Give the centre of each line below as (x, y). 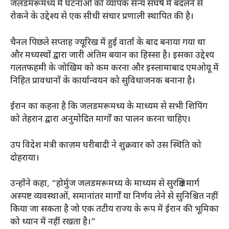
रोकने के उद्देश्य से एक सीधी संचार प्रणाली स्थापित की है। (102, 17)
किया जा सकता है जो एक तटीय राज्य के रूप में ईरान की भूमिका (114, 210)
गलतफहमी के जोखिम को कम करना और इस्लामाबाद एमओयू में (114, 68)
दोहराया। (25, 158)
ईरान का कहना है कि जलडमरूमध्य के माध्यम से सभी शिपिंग (109, 107)
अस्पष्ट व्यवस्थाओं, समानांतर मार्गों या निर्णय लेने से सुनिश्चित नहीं (114, 197)
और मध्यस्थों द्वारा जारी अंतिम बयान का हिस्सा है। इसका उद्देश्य (112, 55)
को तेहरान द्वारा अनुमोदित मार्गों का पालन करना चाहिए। (100, 120)
